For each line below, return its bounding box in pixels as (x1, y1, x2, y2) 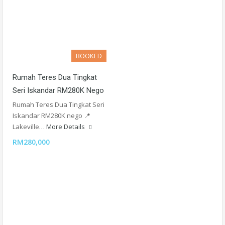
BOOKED (76, 51, 102, 60)
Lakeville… (13, 122, 46, 131)
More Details (46, 122, 86, 131)
